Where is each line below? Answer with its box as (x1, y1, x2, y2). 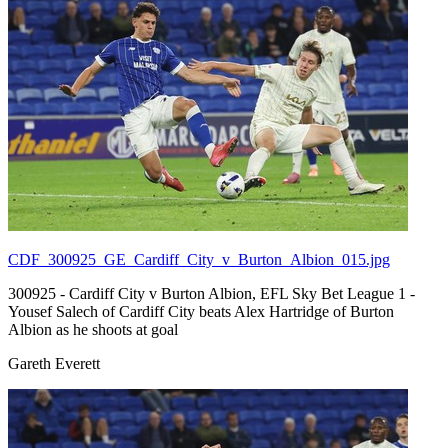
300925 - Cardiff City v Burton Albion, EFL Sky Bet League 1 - (8, 284, 415, 302)
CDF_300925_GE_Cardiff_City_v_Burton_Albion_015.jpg (8, 250, 390, 268)
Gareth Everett (8, 354, 100, 372)
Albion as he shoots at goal (8, 320, 178, 338)
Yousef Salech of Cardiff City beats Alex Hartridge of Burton (8, 302, 394, 320)
